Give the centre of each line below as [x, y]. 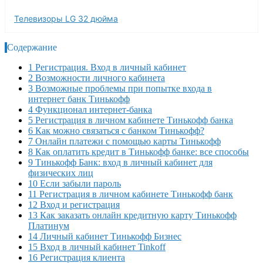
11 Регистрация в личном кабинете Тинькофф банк [131, 194]
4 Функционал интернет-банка [90, 109]
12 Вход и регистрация [74, 204]
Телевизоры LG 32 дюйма [66, 18]
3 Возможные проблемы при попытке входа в [120, 88]
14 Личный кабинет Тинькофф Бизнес [105, 236]
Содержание [32, 47]
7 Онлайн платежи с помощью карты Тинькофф [124, 141]
